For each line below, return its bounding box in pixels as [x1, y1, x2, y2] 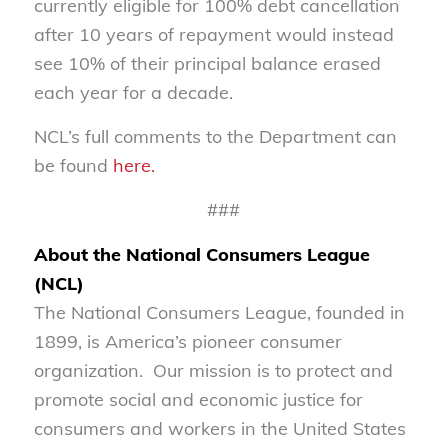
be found [33, 154, 113, 178]
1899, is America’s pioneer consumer [33, 329, 342, 353]
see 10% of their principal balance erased [33, 51, 381, 75]
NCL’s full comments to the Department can [33, 125, 397, 149]
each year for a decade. [33, 80, 233, 104]
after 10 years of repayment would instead [33, 22, 394, 46]
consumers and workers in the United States [33, 416, 406, 440]
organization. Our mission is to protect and [33, 358, 393, 382]
